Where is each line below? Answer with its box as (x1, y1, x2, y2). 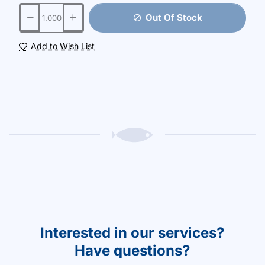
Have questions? (75, 241, 190, 259)
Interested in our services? (40, 224, 225, 241)
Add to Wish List (31, 40, 95, 51)
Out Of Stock (145, 12, 202, 24)
